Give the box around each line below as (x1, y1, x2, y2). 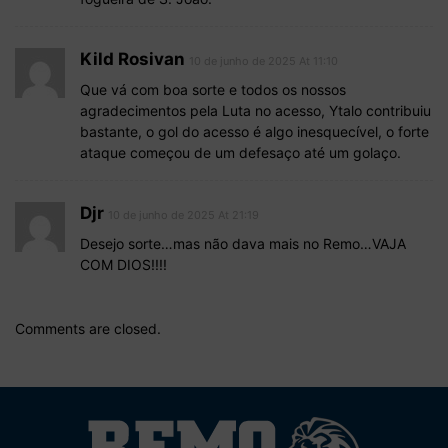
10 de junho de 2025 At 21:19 (108, 207, 259, 222)
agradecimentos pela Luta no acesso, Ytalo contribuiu (80, 101, 431, 119)
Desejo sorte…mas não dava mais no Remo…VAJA (80, 234, 406, 252)
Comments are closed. (15, 319, 161, 337)
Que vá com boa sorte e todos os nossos (80, 80, 346, 98)
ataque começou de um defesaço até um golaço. (80, 143, 401, 161)
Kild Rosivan (80, 48, 185, 69)
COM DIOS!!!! (80, 255, 167, 273)
